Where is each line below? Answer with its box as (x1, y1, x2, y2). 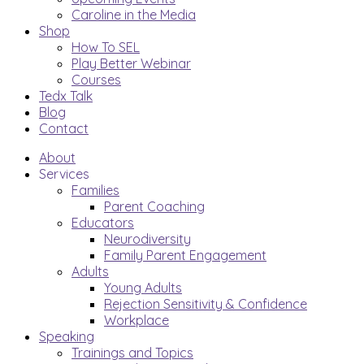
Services (39, 166, 89, 182)
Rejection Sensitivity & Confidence (104, 296, 307, 312)
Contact (39, 120, 89, 136)
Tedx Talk (39, 88, 93, 104)
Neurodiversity (104, 231, 191, 247)
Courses (71, 71, 121, 88)
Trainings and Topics (71, 344, 193, 361)
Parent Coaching (104, 198, 205, 214)
